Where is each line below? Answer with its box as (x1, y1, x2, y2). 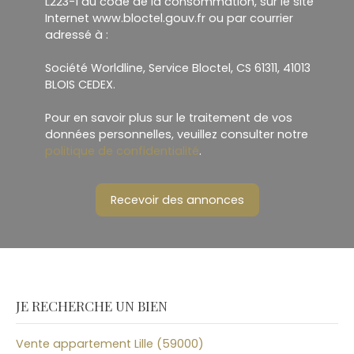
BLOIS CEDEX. (45, 77, 115, 93)
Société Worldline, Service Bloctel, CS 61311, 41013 (45, 60, 311, 77)
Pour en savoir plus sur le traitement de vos (45, 110, 292, 126)
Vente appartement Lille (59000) (16, 336, 204, 352)
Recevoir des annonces (110, 191, 244, 208)
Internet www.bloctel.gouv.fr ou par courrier (45, 10, 293, 27)
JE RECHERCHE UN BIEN (16, 296, 168, 315)
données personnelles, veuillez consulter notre (45, 126, 308, 143)
